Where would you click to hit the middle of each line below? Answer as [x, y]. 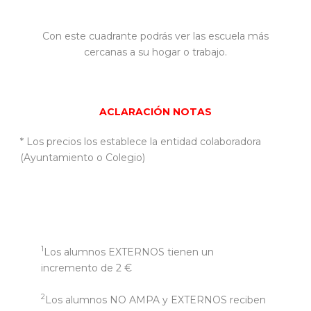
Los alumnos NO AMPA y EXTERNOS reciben [155, 300]
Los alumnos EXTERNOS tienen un [129, 252]
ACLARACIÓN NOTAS [155, 112]
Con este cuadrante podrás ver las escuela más [155, 36]
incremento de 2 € [86, 268]
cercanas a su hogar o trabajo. [155, 52]
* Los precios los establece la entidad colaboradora [141, 142]
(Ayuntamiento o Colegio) [83, 158]
